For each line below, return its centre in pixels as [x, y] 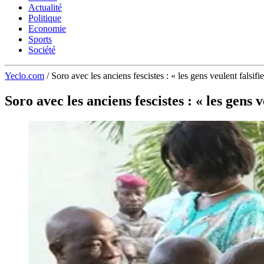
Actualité [45, 7]
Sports [40, 39]
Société [42, 50]
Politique [45, 18]
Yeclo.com [24, 76]
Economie [47, 29]
